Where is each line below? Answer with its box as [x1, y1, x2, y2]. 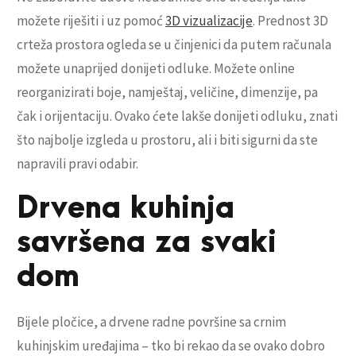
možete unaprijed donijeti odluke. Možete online [17, 60, 295, 78]
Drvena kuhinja [17, 192, 234, 226]
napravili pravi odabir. [17, 155, 138, 173]
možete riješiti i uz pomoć [17, 12, 165, 30]
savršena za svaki [17, 226, 277, 260]
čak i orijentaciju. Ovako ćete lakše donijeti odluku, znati [17, 107, 338, 126]
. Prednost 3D [253, 12, 328, 30]
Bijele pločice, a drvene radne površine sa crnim [17, 313, 286, 331]
